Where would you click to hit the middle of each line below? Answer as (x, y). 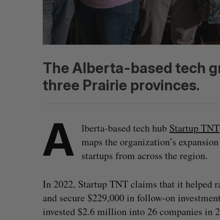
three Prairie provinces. (121, 85)
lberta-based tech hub (125, 128)
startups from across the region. (145, 155)
